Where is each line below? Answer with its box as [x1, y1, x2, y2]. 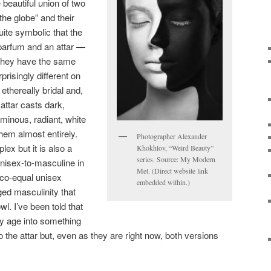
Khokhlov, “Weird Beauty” [137, 142, 214, 152]
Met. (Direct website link [137, 165, 208, 175]
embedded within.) [137, 177, 190, 187]
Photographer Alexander [137, 131, 207, 141]
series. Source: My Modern [137, 154, 215, 164]
